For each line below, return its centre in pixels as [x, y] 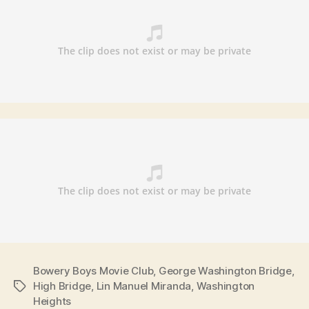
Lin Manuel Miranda [144, 286]
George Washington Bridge [225, 270]
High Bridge [62, 286]
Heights [52, 301]
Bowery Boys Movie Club [93, 270]
